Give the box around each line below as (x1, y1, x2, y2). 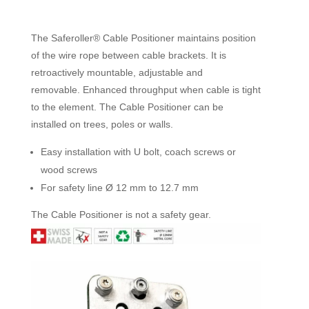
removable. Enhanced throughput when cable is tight (30, 84, 261, 95)
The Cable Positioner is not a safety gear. (30, 209, 211, 220)
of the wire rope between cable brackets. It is (30, 50, 226, 61)
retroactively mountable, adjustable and (30, 67, 203, 78)
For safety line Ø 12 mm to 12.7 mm (40, 182, 199, 193)
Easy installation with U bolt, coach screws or (40, 146, 236, 157)
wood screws (40, 164, 97, 175)
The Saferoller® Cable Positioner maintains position (30, 32, 256, 43)
